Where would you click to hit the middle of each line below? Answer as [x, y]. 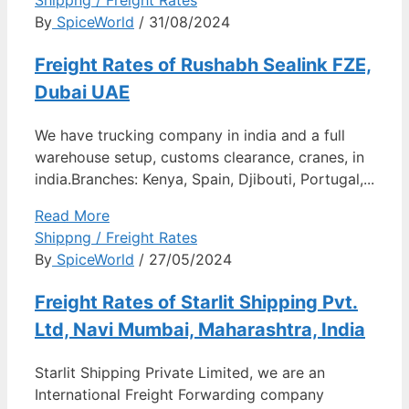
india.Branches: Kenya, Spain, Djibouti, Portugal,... [204, 178]
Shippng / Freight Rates [116, 237]
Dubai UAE [82, 92]
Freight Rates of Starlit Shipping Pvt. [196, 302]
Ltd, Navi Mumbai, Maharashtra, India [200, 329]
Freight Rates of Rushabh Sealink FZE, [203, 64]
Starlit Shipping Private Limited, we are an [180, 372]
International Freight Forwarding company [179, 394]
